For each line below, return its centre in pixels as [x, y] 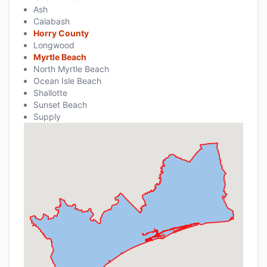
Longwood [54, 45]
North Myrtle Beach [71, 69]
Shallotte [50, 92]
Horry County [61, 33]
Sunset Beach [60, 104]
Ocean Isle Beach [67, 80]
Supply [47, 116]
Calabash [52, 21]
